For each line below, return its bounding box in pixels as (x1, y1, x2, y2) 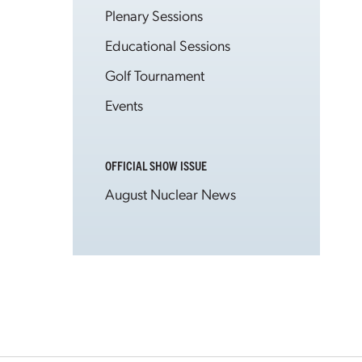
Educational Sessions (105, 36, 230, 54)
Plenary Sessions (105, 6, 203, 24)
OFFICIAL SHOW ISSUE (105, 158, 207, 173)
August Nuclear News (105, 184, 236, 203)
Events (105, 95, 143, 114)
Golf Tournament (105, 65, 204, 84)
